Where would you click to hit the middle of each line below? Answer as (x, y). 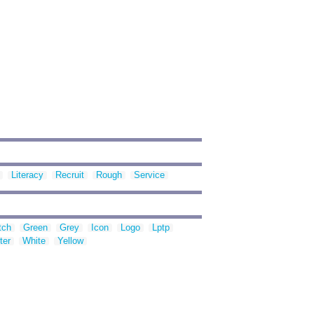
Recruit (70, 175)
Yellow (70, 241)
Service (149, 175)
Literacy (27, 175)
